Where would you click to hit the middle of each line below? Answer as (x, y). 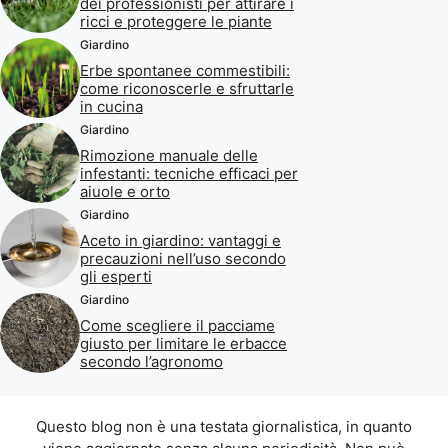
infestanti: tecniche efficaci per (189, 173)
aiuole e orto (125, 191)
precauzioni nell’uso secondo (183, 258)
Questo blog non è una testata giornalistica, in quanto (224, 426)
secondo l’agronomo (151, 361)
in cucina (111, 106)
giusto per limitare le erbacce (183, 343)
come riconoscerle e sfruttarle (187, 88)
